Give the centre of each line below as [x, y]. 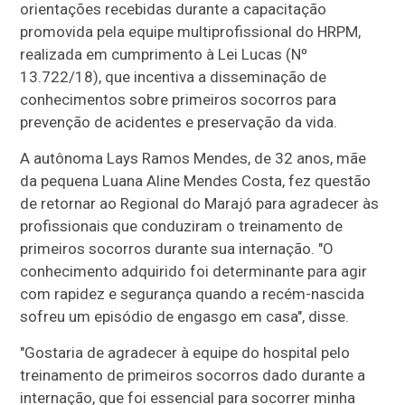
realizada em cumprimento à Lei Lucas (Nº [164, 54]
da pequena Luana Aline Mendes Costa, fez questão [196, 180]
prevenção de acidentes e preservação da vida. [179, 122]
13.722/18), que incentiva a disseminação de [174, 76]
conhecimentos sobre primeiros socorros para [179, 99]
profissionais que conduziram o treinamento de [182, 226]
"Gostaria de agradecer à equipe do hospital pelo [185, 352]
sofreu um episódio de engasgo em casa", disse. [185, 316]
